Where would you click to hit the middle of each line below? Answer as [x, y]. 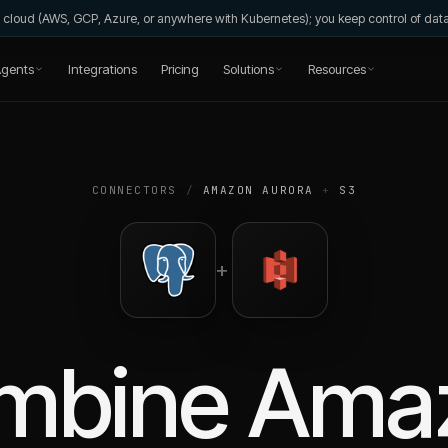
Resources [336, 68]
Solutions [248, 68]
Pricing [179, 68]
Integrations [102, 68]
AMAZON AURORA [258, 190]
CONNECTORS [134, 190]
